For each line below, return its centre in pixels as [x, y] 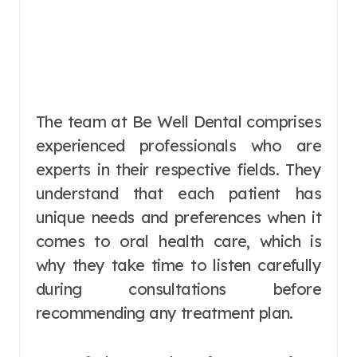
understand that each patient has [178, 193]
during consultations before [178, 288]
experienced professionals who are [178, 145]
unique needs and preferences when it [178, 217]
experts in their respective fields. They [178, 169]
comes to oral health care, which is [178, 241]
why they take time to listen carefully [178, 265]
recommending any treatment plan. [165, 312]
